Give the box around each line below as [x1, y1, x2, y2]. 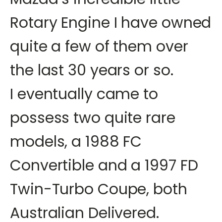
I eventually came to [10, 84, 158, 105]
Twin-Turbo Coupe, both [10, 179, 187, 200]
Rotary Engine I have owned [10, 12, 212, 33]
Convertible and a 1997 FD [10, 155, 198, 176]
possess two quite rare [10, 108, 175, 128]
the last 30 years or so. [10, 60, 173, 81]
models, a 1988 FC [10, 131, 142, 152]
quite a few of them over [10, 36, 188, 57]
